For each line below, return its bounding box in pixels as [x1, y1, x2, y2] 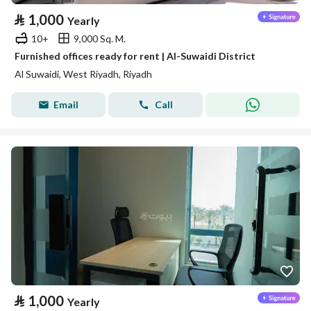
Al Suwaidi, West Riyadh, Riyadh [15, 68, 152, 80]
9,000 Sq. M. [74, 32, 126, 44]
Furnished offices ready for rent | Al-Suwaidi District [15, 50, 255, 62]
